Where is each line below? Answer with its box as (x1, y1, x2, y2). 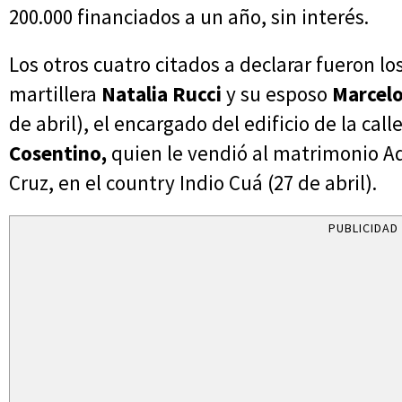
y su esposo (226, 81, 332, 108)
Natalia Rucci (101, 81, 226, 108)
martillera (9, 81, 101, 108)
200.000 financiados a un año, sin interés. (9, 4, 369, 31)
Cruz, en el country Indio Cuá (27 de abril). (9, 170, 377, 197)
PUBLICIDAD (328, 220, 399, 237)
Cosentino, (9, 140, 107, 167)
